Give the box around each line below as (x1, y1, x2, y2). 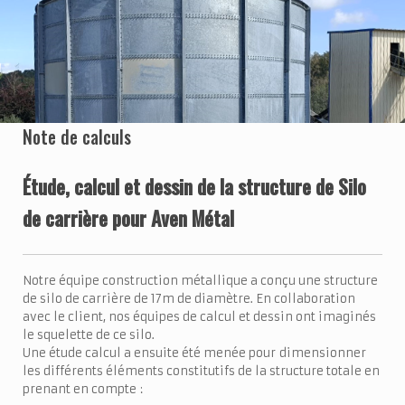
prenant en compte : (23, 381, 143, 398)
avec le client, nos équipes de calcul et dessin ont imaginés (23, 309, 376, 325)
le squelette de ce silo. (23, 327, 155, 344)
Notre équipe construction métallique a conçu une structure (23, 273, 378, 289)
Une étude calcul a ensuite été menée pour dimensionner (23, 345, 366, 362)
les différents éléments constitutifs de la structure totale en (23, 363, 380, 380)
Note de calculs (23, 123, 131, 150)
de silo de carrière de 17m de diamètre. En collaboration (23, 291, 355, 307)
